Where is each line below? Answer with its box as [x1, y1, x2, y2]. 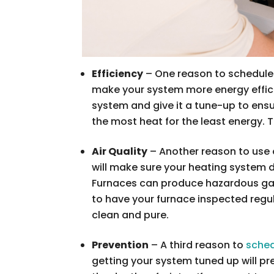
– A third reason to [149, 237, 246, 252]
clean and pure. [92, 207, 169, 222]
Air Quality [92, 144, 148, 158]
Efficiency [92, 66, 144, 81]
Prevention [92, 237, 149, 252]
